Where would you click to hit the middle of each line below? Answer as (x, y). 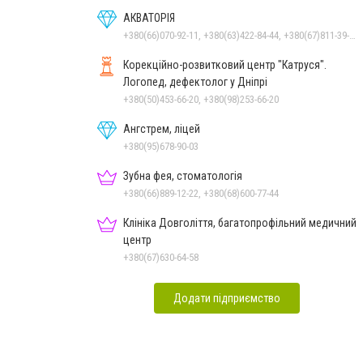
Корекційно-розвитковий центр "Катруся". (225, 64)
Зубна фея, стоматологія (183, 175)
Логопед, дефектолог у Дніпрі (195, 81)
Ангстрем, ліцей (162, 128)
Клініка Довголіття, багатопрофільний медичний (240, 222)
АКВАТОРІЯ (149, 17)
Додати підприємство (227, 298)
